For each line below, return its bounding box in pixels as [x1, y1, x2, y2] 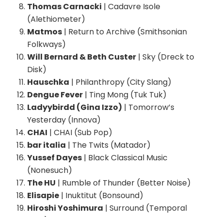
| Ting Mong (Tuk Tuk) [83, 89, 167, 101]
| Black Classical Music [82, 152, 168, 164]
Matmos [27, 26, 62, 38]
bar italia [27, 139, 66, 151]
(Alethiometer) [27, 14, 85, 25]
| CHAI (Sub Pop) [47, 127, 112, 139]
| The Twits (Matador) [66, 139, 151, 151]
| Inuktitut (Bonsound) [59, 190, 143, 201]
